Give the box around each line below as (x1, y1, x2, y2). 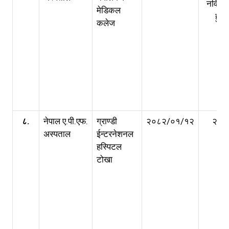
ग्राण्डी (97, 116, 117, 126)
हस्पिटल (97, 142, 122, 152)
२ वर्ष (212, 116, 227, 126)
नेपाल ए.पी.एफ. (43, 116, 88, 126)
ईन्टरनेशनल (97, 129, 133, 139)
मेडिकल (97, 5, 121, 15)
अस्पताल (43, 129, 71, 139)
